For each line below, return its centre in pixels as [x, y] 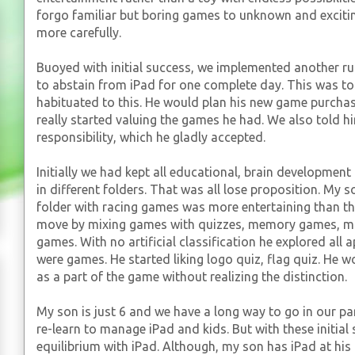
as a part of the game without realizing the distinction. [192, 277]
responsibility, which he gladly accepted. [151, 137]
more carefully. [79, 32]
